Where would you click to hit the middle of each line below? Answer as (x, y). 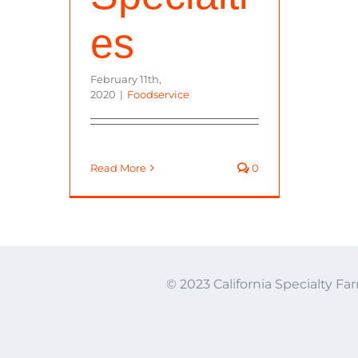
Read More (118, 167)
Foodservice (158, 94)
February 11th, (126, 79)
